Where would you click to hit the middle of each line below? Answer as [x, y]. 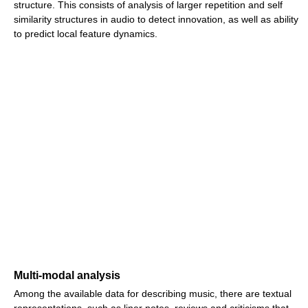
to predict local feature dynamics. [86, 34]
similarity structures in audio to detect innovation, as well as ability [156, 19]
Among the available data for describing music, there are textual [153, 294]
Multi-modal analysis [67, 275]
